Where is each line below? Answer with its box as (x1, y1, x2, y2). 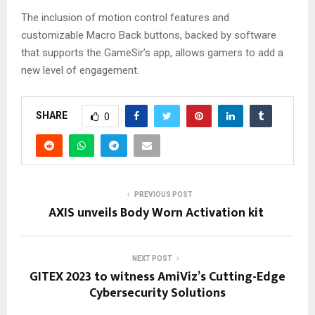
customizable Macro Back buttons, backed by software (21, 29, 276, 41)
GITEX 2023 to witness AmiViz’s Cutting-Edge (30, 266, 285, 288)
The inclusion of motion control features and (21, 11, 229, 24)
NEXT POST (131, 255, 172, 262)
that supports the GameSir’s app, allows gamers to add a (21, 46, 283, 59)
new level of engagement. (21, 64, 139, 77)
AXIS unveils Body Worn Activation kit (49, 202, 266, 224)
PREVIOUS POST (134, 191, 193, 198)
